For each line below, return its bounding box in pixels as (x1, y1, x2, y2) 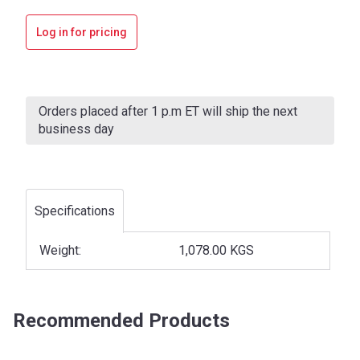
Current (26, 85, 59, 99)
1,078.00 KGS (178, 242, 254, 258)
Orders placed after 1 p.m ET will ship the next (39, 103, 297, 119)
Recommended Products (13, 309, 230, 333)
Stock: (26, 103, 55, 117)
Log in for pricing (36, 25, 127, 39)
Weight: (39, 242, 81, 258)
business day (39, 121, 114, 137)
